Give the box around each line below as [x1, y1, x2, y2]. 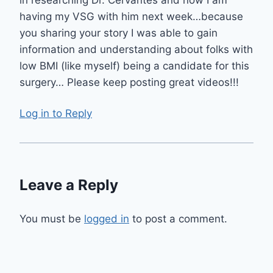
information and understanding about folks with [19, 43, 253, 56]
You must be [19, 212, 84, 225]
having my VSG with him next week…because [19, 10, 243, 23]
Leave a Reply [19, 175, 118, 194]
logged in [84, 212, 129, 225]
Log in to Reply [19, 107, 92, 119]
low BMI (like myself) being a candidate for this [19, 60, 249, 73]
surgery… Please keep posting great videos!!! [19, 76, 239, 89]
